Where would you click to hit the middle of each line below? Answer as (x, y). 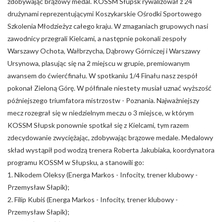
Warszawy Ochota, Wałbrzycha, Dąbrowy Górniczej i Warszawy (104, 51)
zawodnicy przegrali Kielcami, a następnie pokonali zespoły (97, 38)
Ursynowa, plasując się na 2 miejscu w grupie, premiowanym (99, 63)
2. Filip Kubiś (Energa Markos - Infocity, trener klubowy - (93, 199)
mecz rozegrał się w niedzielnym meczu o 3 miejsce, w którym (101, 112)
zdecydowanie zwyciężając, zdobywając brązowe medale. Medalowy (110, 137)
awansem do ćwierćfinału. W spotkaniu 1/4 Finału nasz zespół (103, 75)
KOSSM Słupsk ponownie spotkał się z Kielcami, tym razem (98, 125)
